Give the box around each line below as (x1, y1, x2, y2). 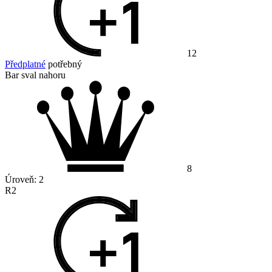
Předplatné (5, 59, 46, 70)
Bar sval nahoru (5, 70, 66, 81)
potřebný (46, 59, 82, 70)
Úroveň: (5, 174, 39, 185)
